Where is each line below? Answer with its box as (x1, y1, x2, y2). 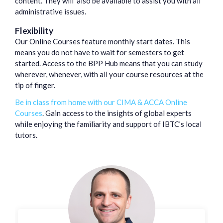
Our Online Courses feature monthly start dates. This (15, 37, 190, 46)
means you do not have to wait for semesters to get (15, 48, 184, 57)
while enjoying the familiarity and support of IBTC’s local (15, 119, 202, 129)
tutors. (15, 130, 39, 140)
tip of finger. (15, 81, 57, 90)
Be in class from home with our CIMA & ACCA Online (15, 98, 187, 107)
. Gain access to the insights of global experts (42, 109, 192, 118)
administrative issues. (15, 7, 88, 16)
